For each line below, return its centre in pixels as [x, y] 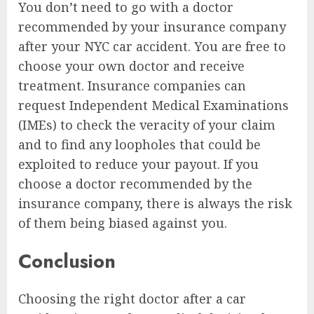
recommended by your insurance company [152, 27]
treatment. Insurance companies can [132, 86]
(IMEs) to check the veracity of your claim [147, 125]
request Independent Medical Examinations [153, 105]
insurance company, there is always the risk [155, 204]
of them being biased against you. [124, 223]
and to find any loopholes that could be [139, 145]
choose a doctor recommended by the [135, 184]
